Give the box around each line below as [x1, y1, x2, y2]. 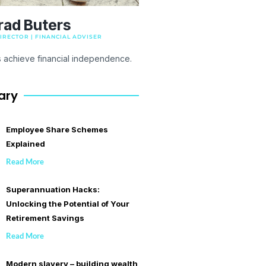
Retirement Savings [6, 213, 85, 223]
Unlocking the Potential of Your [6, 199, 130, 209]
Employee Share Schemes [6, 125, 109, 135]
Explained [6, 139, 46, 149]
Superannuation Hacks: [6, 185, 100, 195]
